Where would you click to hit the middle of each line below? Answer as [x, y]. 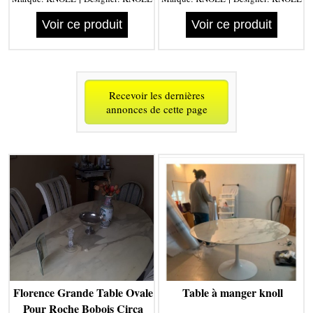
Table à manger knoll [232, 293]
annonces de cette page [156, 109]
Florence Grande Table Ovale [83, 293]
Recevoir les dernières [156, 95]
